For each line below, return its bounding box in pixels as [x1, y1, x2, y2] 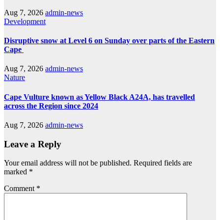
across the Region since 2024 [4, 101, 98, 110]
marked [4, 167, 29, 176]
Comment [4, 184, 36, 193]
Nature [4, 73, 25, 82]
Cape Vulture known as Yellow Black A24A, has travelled [4, 92, 195, 101]
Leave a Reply [4, 138, 61, 149]
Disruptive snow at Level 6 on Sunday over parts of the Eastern [4, 36, 215, 45]
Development [4, 17, 46, 26]
